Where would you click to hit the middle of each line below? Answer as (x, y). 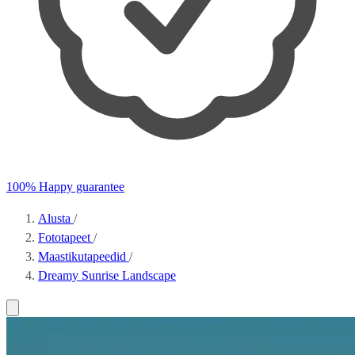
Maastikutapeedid (84, 256)
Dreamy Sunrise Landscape (107, 275)
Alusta (56, 218)
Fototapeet (66, 237)
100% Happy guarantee (65, 187)
